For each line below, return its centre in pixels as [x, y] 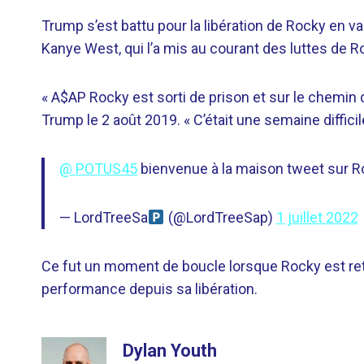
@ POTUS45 [98, 168]
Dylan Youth [170, 350]
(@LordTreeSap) [220, 217]
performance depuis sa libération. [149, 288]
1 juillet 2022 [317, 217]
